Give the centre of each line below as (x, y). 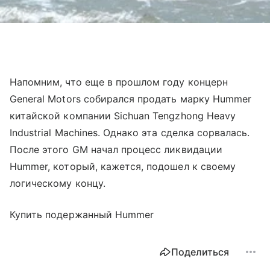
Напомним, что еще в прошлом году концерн (119, 82)
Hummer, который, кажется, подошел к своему (123, 166)
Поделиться (200, 252)
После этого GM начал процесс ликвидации (116, 149)
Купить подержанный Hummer (82, 214)
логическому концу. (58, 183)
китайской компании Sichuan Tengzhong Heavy (123, 115)
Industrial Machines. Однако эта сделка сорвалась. (130, 132)
